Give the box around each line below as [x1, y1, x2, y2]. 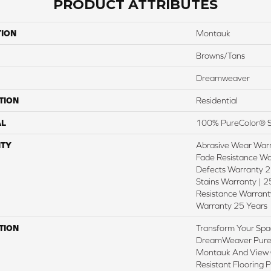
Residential [196, 96, 238, 106]
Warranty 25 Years [196, 201, 267, 211]
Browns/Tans [196, 51, 245, 61]
